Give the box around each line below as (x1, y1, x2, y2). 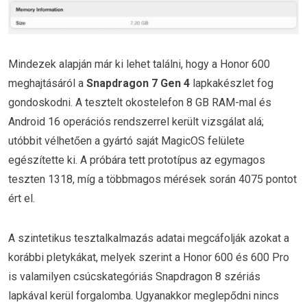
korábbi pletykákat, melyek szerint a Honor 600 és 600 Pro (8, 250, 289, 264)
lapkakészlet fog (190, 77, 273, 90)
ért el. (8, 192, 35, 206)
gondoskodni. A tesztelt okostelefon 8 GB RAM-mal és (8, 96, 271, 110)
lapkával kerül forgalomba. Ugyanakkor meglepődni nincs (8, 288, 279, 302)
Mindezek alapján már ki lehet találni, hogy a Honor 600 (8, 58, 270, 71)
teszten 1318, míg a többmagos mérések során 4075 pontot (8, 173, 297, 186)
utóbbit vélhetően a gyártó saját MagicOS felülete (8, 134, 245, 148)
